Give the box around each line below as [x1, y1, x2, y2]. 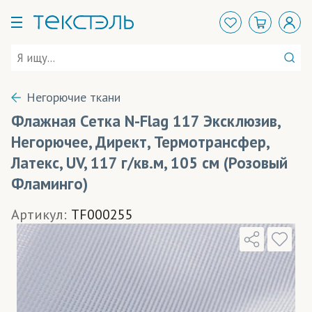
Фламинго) [11, 173, 88, 194]
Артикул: [11, 205, 67, 224]
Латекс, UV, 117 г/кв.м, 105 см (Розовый [11, 153, 288, 173]
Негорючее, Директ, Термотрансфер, [11, 132, 269, 152]
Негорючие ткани [26, 89, 121, 105]
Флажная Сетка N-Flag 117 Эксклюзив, [11, 111, 280, 131]
